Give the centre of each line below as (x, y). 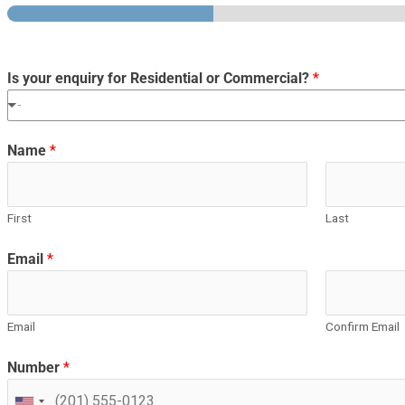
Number (35, 368)
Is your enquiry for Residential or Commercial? (160, 79)
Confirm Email (362, 327)
